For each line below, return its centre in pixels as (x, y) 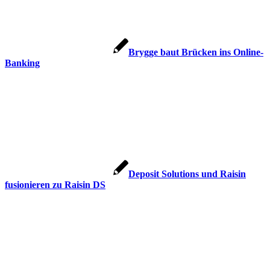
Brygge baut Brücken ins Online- (196, 52)
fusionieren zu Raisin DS (55, 185)
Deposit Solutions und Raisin (187, 174)
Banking (22, 63)
